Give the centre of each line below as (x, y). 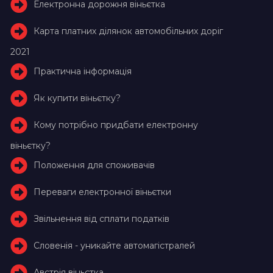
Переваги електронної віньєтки (103, 192)
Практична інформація (83, 71)
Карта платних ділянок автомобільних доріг (129, 31)
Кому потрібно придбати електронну (116, 125)
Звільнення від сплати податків (102, 218)
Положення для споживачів (94, 165)
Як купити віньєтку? (77, 98)
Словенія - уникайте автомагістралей (115, 245)
